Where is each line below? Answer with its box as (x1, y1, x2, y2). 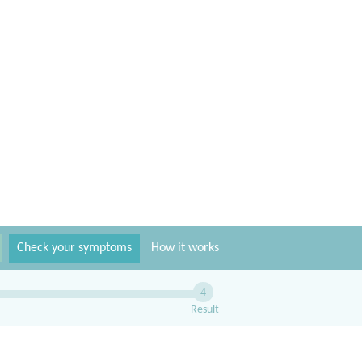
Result (191, 304, 220, 316)
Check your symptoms (17, 242, 132, 255)
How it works (151, 242, 219, 255)
